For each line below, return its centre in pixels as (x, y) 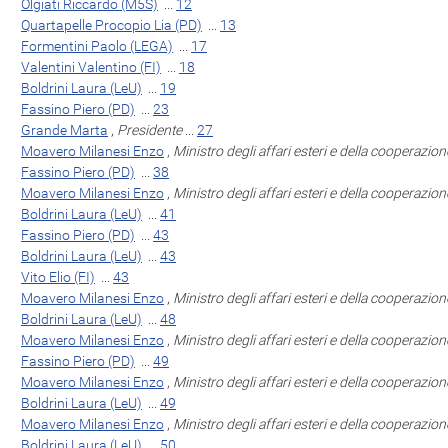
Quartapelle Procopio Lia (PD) (111, 25)
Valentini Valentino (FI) (91, 67)
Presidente (149, 130)
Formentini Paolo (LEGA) (97, 46)
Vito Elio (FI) (58, 277)
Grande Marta (64, 130)
